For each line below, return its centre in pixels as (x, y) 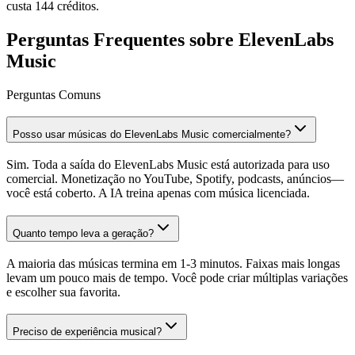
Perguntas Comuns (53, 94)
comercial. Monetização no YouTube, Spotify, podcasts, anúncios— (175, 179)
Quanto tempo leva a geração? (83, 233)
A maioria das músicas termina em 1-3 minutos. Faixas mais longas (173, 263)
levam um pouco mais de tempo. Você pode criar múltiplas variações (177, 277)
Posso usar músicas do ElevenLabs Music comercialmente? (152, 135)
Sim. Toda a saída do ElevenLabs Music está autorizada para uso (168, 165)
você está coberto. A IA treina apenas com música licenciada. (158, 193)
